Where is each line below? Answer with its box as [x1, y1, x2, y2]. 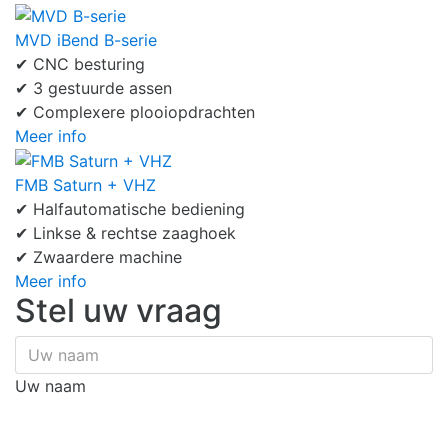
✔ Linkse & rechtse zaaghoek [15, 223, 236, 244]
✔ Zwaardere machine [15, 247, 182, 268]
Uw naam [15, 376, 86, 397]
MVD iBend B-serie [15, 29, 157, 50]
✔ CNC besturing [15, 53, 145, 74]
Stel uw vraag [15, 291, 222, 331]
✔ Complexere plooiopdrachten [15, 101, 255, 122]
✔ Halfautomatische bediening [15, 199, 245, 220]
